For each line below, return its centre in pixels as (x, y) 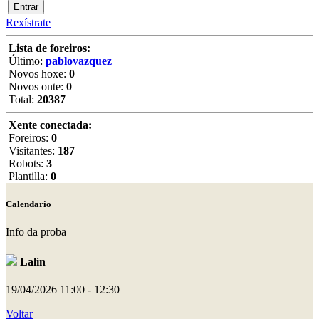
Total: (21, 99)
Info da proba (36, 232)
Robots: (26, 163)
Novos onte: (36, 87)
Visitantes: (32, 151)
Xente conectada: (50, 125)
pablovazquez (79, 61)
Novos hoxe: (37, 74)
